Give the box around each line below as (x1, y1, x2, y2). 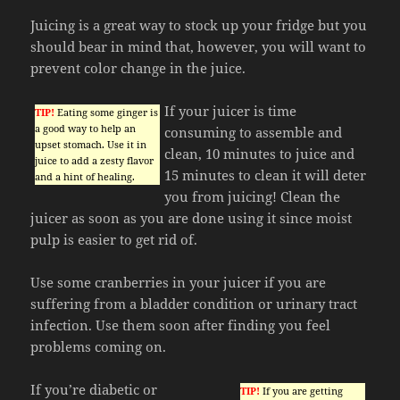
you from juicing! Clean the (164, 187, 341, 206)
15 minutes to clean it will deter (164, 166, 367, 185)
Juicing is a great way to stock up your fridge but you (30, 16, 368, 35)
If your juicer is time (164, 102, 297, 121)
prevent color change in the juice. (30, 59, 246, 78)
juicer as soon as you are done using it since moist (30, 209, 353, 228)
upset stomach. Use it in (35, 137, 147, 152)
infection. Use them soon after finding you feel (30, 316, 331, 335)
